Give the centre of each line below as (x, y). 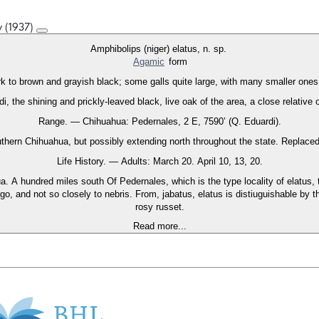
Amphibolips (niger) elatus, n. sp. (159, 49)
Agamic (149, 62)
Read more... (159, 226)
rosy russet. (159, 207)
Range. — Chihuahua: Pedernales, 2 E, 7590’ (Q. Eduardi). (159, 122)
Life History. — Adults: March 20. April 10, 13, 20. (159, 162)
